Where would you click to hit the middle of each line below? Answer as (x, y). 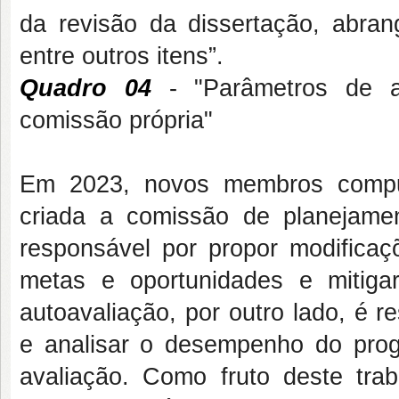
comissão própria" (116, 120)
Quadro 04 (85, 88)
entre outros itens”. (122, 56)
